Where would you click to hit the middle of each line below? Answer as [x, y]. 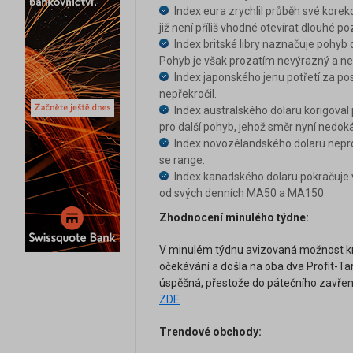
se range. [182, 160]
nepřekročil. [188, 94]
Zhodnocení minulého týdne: [234, 218]
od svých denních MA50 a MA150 [242, 193]
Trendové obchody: [210, 332]
